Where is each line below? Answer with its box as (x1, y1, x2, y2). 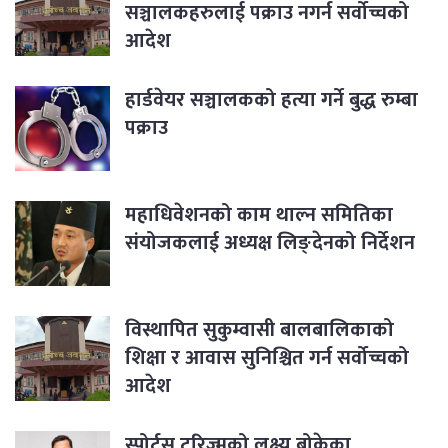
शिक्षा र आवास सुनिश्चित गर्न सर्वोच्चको (125, 341, 409, 376)
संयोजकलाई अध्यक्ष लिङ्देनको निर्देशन (125, 226, 415, 261)
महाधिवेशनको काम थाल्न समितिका (125, 198, 393, 233)
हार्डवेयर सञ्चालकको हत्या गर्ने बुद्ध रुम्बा (125, 83, 418, 118)
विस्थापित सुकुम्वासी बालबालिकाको (125, 313, 394, 348)
